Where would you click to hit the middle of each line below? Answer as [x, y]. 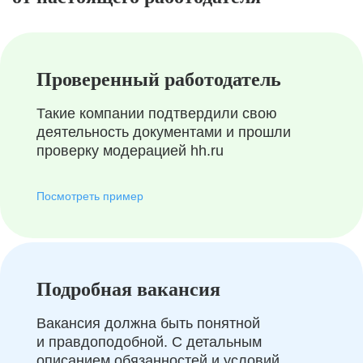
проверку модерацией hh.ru [130, 151]
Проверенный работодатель [159, 79]
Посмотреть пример [90, 196]
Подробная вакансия [128, 289]
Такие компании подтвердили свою [157, 113]
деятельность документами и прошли [164, 132]
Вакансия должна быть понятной [148, 323]
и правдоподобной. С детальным [149, 342]
